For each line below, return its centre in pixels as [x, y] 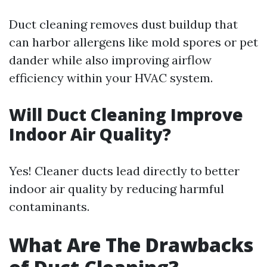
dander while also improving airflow [110, 60]
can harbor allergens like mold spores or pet [133, 42]
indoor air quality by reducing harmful [117, 189]
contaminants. [49, 207]
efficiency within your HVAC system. [111, 78]
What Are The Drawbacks [131, 245]
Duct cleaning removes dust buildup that [123, 24]
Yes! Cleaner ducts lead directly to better [124, 171]
